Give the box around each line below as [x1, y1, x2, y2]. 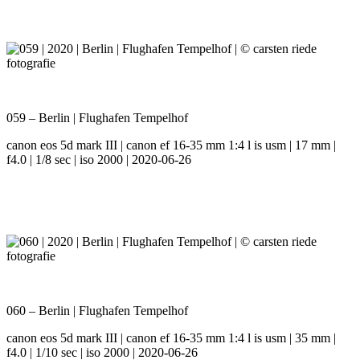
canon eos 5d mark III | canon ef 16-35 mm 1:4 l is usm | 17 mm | [6, 138, 336, 153]
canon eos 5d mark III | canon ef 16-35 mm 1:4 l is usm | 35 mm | [6, 331, 336, 346]
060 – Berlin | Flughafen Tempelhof [6, 304, 188, 318]
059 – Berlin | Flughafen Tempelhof [6, 111, 188, 125]
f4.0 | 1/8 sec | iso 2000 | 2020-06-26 [6, 153, 191, 167]
